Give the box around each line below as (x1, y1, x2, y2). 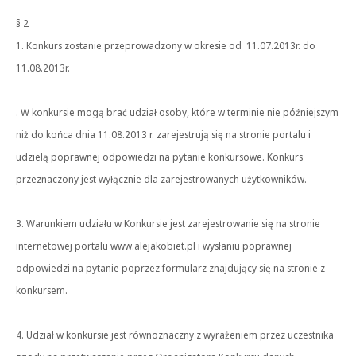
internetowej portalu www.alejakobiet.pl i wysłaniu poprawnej (16, 239, 292, 252)
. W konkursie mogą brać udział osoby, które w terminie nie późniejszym (16, 106, 339, 118)
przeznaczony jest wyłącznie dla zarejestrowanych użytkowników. (16, 172, 307, 185)
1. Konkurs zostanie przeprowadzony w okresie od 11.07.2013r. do (16, 39, 315, 52)
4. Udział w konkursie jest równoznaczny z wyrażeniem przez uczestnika (16, 328, 334, 341)
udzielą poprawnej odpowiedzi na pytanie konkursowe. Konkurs (16, 150, 303, 163)
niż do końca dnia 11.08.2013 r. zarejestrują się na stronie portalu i (16, 128, 311, 141)
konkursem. (16, 284, 68, 296)
